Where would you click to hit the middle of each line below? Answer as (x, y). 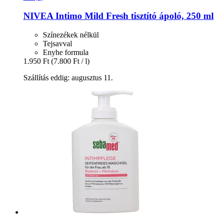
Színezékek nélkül (71, 35)
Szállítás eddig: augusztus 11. (68, 77)
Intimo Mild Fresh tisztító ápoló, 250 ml (133, 16)
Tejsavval (57, 43)
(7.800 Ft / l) (70, 61)
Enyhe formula (66, 52)
